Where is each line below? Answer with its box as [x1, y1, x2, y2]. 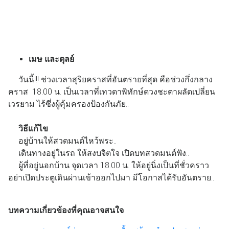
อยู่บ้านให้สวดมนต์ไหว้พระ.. [18, 135, 119, 146]
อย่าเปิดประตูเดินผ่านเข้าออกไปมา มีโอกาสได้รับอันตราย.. [8, 172, 216, 182]
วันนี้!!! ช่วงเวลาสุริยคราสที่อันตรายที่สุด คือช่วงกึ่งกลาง [18, 74, 213, 84]
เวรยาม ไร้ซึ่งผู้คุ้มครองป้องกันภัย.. [8, 99, 129, 109]
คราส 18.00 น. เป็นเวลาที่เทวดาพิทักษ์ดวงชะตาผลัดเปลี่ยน [8, 86, 215, 97]
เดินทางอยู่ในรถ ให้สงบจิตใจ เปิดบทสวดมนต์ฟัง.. [18, 148, 191, 158]
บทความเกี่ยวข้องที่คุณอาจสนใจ [8, 205, 124, 215]
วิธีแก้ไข [8, 123, 50, 133]
